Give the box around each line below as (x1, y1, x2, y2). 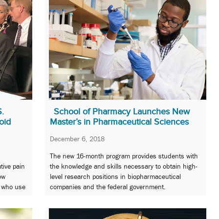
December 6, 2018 (50, 134, 105, 143)
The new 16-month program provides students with (50, 152, 198, 160)
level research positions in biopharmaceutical (50, 173, 181, 181)
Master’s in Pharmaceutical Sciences (50, 116, 189, 127)
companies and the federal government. (50, 183, 166, 191)
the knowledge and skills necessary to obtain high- (50, 162, 197, 171)
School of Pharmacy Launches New (54, 106, 190, 116)
